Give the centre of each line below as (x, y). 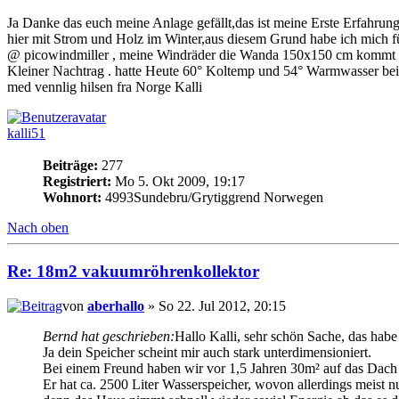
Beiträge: (70, 166)
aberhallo (116, 305)
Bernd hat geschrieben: (109, 336)
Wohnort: (72, 198)
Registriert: (77, 182)
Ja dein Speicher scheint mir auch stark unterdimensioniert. (207, 352)
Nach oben (38, 228)
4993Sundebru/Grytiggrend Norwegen (212, 198)
